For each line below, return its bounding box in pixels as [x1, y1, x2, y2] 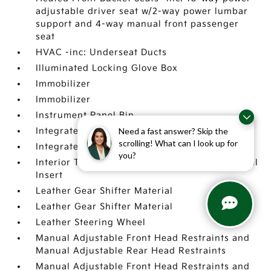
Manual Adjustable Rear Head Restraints [36, 246, 227, 256]
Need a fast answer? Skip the [119, 125, 228, 136]
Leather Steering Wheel [36, 217, 146, 227]
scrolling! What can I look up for [119, 137, 238, 148]
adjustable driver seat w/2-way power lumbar [36, 6, 249, 16]
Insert [36, 170, 64, 180]
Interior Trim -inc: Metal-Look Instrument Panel [36, 157, 259, 168]
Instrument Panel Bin [36, 110, 135, 120]
